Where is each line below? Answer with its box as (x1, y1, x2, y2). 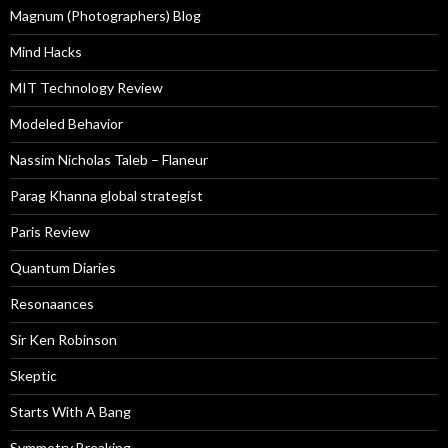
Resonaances (10, 295, 94, 313)
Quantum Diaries (10, 259, 116, 277)
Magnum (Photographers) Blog (10, 7, 201, 25)
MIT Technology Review (10, 79, 163, 97)
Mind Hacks (10, 43, 82, 61)
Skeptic (10, 367, 57, 385)
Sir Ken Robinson (10, 331, 117, 349)
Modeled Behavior (10, 115, 123, 133)
